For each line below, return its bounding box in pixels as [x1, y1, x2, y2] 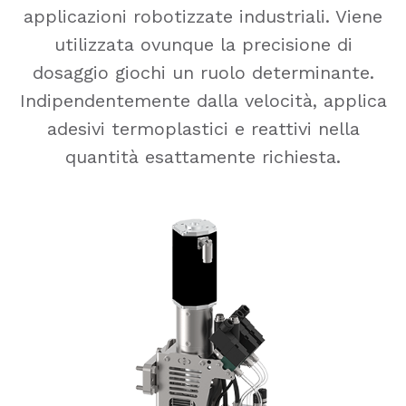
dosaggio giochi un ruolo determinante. [32, 61, 374, 83]
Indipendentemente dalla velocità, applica [19, 89, 387, 111]
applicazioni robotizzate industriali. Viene [24, 5, 382, 27]
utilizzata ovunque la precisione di [53, 33, 353, 55]
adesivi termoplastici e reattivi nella [46, 117, 360, 140]
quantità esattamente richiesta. [65, 145, 341, 168]
